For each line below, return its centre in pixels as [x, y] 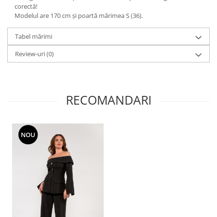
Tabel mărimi [34, 37]
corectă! [26, 7]
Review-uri [31, 54]
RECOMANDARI [108, 100]
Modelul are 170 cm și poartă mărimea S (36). [79, 16]
